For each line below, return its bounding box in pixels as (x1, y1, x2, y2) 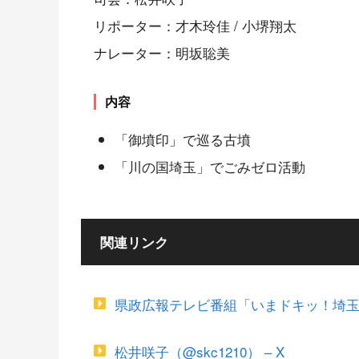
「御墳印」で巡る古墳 (114, 128, 251, 149)
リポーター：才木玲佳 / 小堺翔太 (94, 15, 296, 36)
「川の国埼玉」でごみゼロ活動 (114, 155, 305, 176)
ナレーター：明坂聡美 (94, 42, 230, 63)
